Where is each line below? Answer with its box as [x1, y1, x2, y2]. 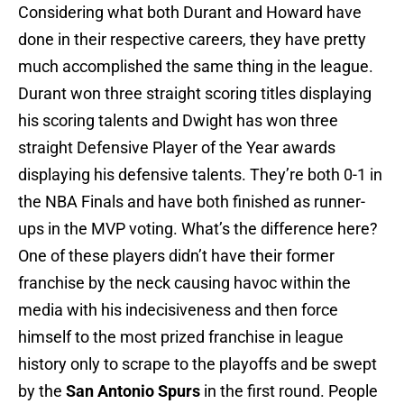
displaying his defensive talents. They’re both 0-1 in [18, 165, 382, 185]
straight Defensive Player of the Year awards [18, 138, 335, 158]
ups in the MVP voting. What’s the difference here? [18, 219, 378, 239]
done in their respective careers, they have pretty [18, 30, 366, 50]
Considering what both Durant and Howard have [18, 3, 362, 23]
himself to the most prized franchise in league [18, 327, 344, 347]
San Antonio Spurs [66, 381, 200, 401]
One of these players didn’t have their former [18, 246, 335, 266]
